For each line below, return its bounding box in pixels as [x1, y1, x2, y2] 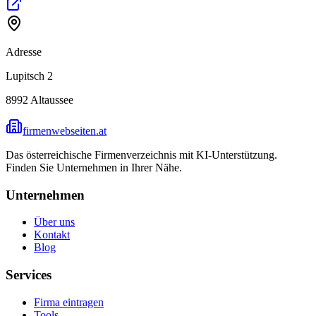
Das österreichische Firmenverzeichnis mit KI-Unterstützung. [6, 148, 277, 161]
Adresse [6, 45, 42, 58]
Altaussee [30, 93, 73, 106]
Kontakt [34, 229, 70, 241]
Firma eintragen [34, 296, 104, 308]
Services [6, 267, 51, 283]
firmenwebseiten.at [23, 124, 107, 137]
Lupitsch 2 [6, 69, 53, 82]
